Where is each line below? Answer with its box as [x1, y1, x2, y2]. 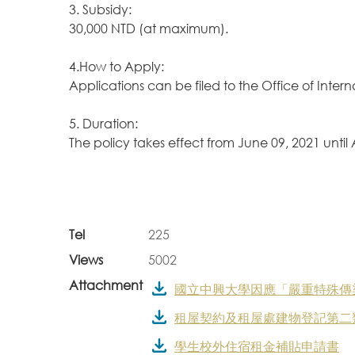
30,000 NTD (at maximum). [69, 21, 228, 36]
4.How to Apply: [69, 59, 164, 74]
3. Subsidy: [69, 2, 135, 17]
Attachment [69, 277, 143, 293]
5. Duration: [69, 116, 138, 132]
